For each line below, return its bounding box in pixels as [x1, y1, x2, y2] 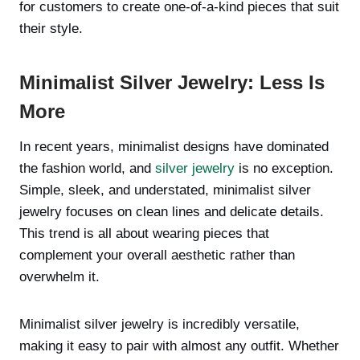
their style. [19, 21, 83, 36]
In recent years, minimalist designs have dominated [19, 139, 329, 154]
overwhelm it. [19, 269, 100, 284]
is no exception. [235, 161, 333, 176]
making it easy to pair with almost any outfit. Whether [19, 338, 339, 354]
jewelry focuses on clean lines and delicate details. [19, 204, 324, 219]
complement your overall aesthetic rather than [19, 247, 295, 263]
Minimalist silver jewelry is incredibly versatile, [19, 317, 300, 332]
